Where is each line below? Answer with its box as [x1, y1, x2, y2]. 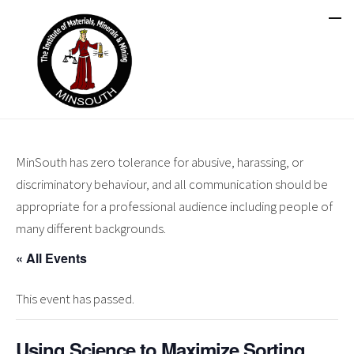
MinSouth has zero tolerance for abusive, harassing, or [16, 153, 303, 171]
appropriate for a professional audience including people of [16, 198, 333, 215]
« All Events [16, 249, 87, 267]
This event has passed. [16, 290, 134, 307]
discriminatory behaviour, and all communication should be [16, 175, 328, 193]
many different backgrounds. [16, 220, 166, 237]
